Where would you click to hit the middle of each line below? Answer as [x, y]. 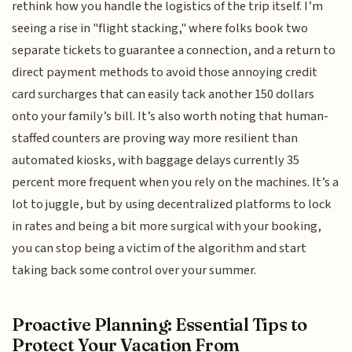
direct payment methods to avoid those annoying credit [165, 72]
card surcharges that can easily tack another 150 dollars [163, 94]
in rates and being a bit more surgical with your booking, [167, 226]
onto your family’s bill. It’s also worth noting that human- [170, 116]
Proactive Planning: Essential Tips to [159, 324]
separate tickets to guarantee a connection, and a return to [174, 50]
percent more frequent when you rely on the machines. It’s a [176, 182]
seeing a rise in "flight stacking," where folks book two [160, 28]
